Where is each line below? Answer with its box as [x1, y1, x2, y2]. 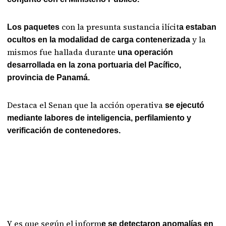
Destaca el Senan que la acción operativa [7, 99, 165, 110]
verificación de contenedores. [7, 126, 121, 135]
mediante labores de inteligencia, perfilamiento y [7, 114, 192, 122]
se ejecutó [165, 101, 205, 109]
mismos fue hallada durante [7, 46, 118, 58]
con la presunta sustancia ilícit [60, 21, 180, 32]
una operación [118, 48, 174, 56]
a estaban [179, 23, 217, 31]
